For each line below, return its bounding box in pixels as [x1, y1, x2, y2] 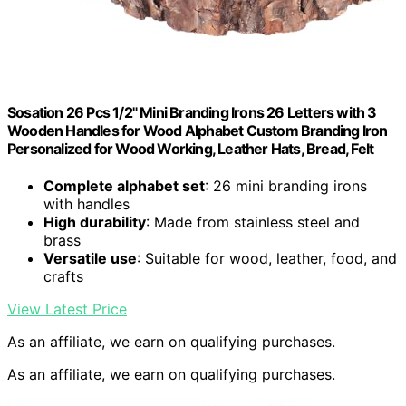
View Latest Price [7, 300, 127, 319]
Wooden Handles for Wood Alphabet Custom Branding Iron [7, 121, 388, 140]
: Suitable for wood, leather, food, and [137, 249, 397, 268]
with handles [43, 195, 130, 214]
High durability [43, 213, 146, 232]
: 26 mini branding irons [205, 177, 367, 196]
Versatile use [43, 249, 137, 268]
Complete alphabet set [43, 177, 205, 196]
